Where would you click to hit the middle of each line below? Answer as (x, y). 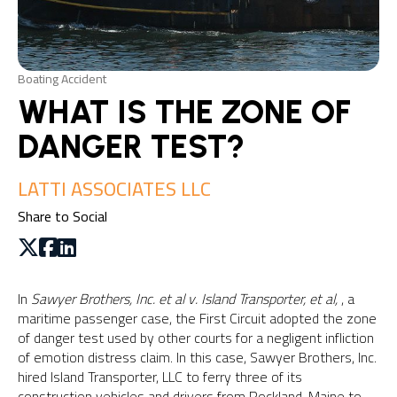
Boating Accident (62, 79)
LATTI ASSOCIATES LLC (114, 189)
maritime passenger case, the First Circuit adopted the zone (197, 319)
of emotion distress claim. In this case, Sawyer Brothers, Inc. (197, 358)
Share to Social (62, 217)
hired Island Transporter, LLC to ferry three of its (160, 377)
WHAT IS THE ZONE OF (184, 113)
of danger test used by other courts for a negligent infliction (196, 338)
